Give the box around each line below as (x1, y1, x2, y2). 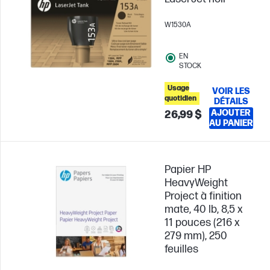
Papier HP (165, 163, 211, 176)
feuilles (165, 243, 198, 256)
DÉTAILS (213, 96, 248, 107)
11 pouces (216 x (165, 216, 240, 229)
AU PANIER (209, 118, 253, 128)
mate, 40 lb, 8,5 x (165, 203, 243, 216)
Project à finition (165, 190, 242, 202)
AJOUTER (211, 108, 251, 118)
